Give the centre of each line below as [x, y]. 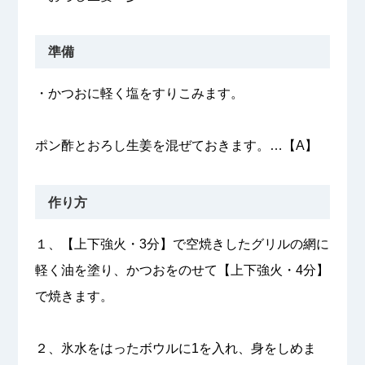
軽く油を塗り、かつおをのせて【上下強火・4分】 [182, 270]
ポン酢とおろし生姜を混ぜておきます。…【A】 [176, 146]
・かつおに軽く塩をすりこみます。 [139, 94]
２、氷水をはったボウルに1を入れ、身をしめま [175, 348]
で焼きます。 [74, 296]
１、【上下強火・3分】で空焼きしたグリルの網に [182, 244]
